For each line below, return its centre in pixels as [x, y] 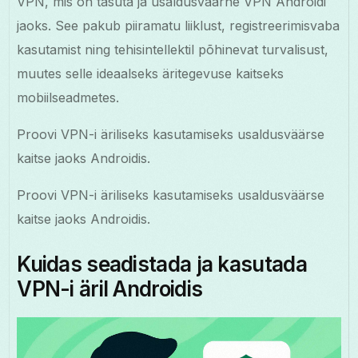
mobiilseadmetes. [68, 97]
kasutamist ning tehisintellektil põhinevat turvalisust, [173, 49]
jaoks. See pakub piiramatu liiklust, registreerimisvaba [179, 25]
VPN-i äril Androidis [110, 288]
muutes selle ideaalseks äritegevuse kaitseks [151, 73]
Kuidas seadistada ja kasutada [162, 264]
